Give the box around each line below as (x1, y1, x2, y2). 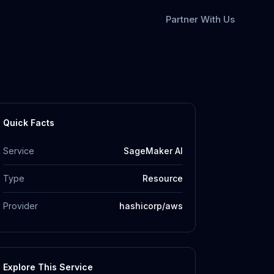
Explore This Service (3, 262, 93, 272)
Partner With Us (165, 13, 235, 25)
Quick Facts (3, 117, 54, 128)
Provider (3, 201, 38, 211)
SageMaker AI (124, 146, 183, 156)
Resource (143, 173, 183, 183)
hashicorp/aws (119, 201, 183, 211)
